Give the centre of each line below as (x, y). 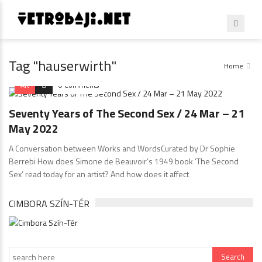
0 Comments (79, 85)
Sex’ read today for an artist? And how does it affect (99, 174)
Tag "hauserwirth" (63, 65)
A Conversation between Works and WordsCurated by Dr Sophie (122, 148)
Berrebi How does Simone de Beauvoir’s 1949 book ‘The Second (124, 161)
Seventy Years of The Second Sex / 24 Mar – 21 (127, 113)
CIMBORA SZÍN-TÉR (49, 203)
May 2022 (34, 128)
